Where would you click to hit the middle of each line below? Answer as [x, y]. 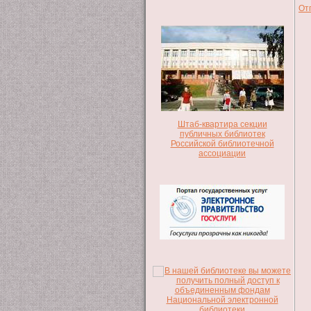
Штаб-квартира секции [222, 124]
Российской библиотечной [222, 143]
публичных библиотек [222, 134]
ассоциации [222, 153]
